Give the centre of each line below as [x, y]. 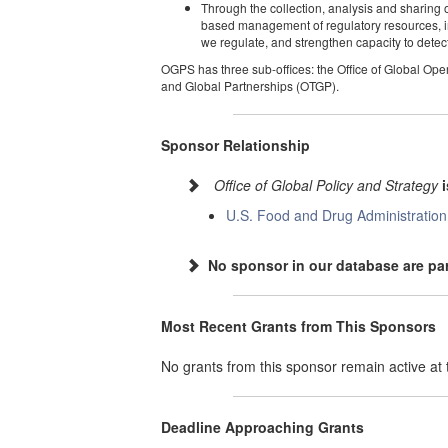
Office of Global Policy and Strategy [326, 185]
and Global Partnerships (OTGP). [250, 85]
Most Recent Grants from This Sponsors [299, 326]
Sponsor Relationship [236, 145]
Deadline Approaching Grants [263, 427]
